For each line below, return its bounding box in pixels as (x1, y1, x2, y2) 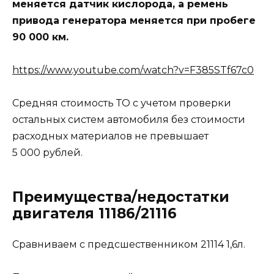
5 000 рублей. (12, 147, 83, 159)
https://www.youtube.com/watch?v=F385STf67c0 (12, 64, 254, 76)
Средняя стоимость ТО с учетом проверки (12, 97, 231, 109)
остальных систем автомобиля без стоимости (12, 114, 245, 126)
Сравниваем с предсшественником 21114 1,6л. (12, 239, 245, 251)
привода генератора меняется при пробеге (12, 14, 256, 26)
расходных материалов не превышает (12, 130, 209, 143)
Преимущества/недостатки (12, 188, 229, 206)
